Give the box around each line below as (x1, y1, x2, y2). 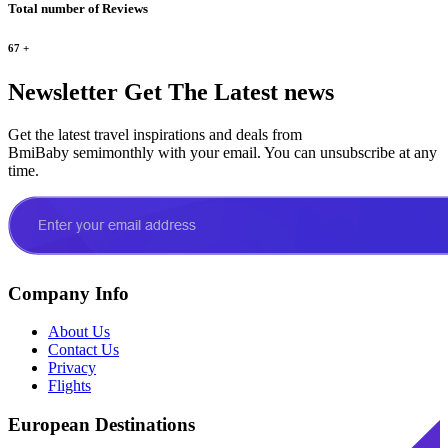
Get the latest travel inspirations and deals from (8, 125, 302, 143)
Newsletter (8, 78, 118, 105)
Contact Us (48, 341, 119, 359)
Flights (48, 377, 91, 395)
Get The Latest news (118, 78, 334, 105)
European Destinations (8, 414, 195, 436)
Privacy (48, 359, 96, 377)
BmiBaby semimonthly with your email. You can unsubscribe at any (8, 143, 437, 161)
